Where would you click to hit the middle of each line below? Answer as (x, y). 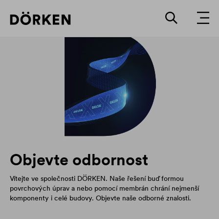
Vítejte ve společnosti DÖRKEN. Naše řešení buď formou (97, 179)
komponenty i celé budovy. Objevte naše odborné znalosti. (100, 198)
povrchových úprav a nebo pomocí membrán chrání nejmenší (104, 188)
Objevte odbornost (79, 160)
